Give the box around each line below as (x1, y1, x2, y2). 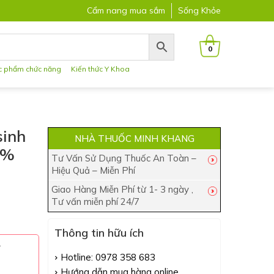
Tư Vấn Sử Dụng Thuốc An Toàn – (51, 152, 197, 164)
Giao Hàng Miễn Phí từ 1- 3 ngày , (51, 183, 194, 195)
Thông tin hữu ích (54, 226, 144, 240)
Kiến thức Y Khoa (71, 64, 130, 73)
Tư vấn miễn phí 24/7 (51, 196, 140, 207)
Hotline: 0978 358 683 (61, 251, 156, 263)
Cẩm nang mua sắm (87, 5, 165, 16)
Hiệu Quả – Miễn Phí (51, 165, 136, 176)
